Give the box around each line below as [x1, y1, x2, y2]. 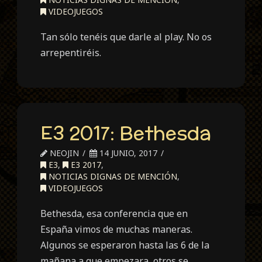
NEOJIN [47, 147, 80, 158]
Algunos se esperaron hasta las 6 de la [40, 238, 210, 251]
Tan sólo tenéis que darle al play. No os [40, 30, 212, 44]
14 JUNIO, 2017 [97, 147, 158, 158]
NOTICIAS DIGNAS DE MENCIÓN [46, 170, 178, 182]
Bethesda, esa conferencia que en [40, 206, 188, 220]
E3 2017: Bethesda [40, 119, 212, 146]
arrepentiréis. [40, 46, 102, 60]
